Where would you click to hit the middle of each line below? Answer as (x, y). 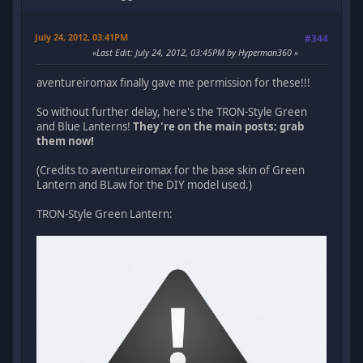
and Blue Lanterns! (85, 126)
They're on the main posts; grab (219, 126)
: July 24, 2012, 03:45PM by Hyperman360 (212, 52)
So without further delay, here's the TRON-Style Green (172, 111)
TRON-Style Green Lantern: (105, 214)
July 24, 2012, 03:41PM (82, 36)
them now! (66, 141)
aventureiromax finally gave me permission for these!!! (174, 82)
